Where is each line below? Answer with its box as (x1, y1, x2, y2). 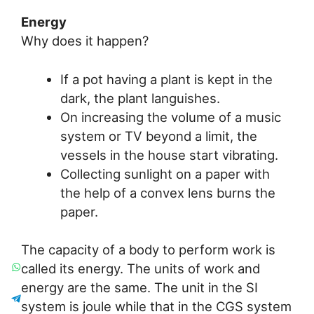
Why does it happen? (21, 32, 149, 48)
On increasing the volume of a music (60, 109, 281, 125)
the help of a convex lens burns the (60, 184, 275, 200)
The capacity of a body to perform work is (21, 242, 275, 258)
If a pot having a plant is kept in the (60, 71, 273, 87)
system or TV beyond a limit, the (60, 128, 257, 144)
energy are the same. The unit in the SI (21, 280, 258, 296)
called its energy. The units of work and (21, 261, 260, 277)
